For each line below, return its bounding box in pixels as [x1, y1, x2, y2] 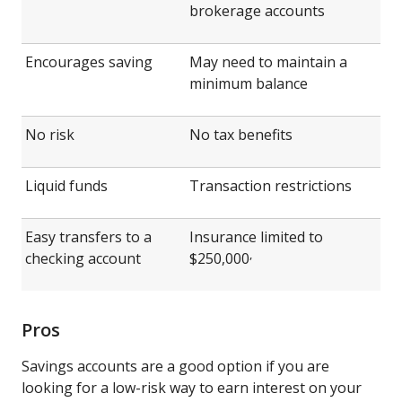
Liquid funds [25, 175, 108, 196]
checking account [25, 248, 141, 268]
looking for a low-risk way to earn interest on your [22, 377, 362, 398]
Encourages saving [25, 51, 153, 72]
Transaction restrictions [189, 175, 352, 196]
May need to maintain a [189, 51, 347, 72]
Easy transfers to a [25, 226, 152, 247]
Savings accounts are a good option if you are [22, 355, 329, 376]
